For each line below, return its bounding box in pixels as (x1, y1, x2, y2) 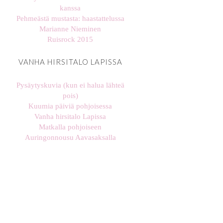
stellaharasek (69, 165, 98, 171)
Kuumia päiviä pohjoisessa (28, 102, 112, 110)
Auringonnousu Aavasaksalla (24, 133, 116, 141)
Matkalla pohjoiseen (39, 122, 102, 131)
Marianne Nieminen (39, 25, 101, 33)
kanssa (60, 4, 81, 12)
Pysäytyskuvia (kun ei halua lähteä (16, 81, 124, 89)
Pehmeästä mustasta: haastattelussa (16, 14, 124, 23)
